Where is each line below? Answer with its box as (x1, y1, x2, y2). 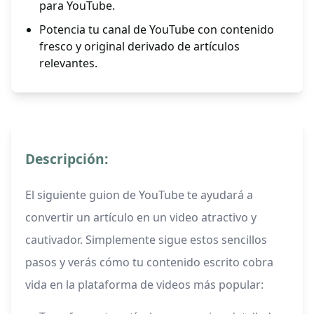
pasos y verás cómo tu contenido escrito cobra (25, 254, 273, 271)
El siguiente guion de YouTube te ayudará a (25, 187, 253, 203)
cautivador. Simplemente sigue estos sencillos (25, 232, 267, 248)
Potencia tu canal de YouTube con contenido (39, 22, 274, 38)
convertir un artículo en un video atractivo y (25, 210, 257, 226)
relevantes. (39, 55, 97, 71)
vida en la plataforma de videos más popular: (25, 277, 264, 293)
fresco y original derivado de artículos (39, 39, 240, 55)
